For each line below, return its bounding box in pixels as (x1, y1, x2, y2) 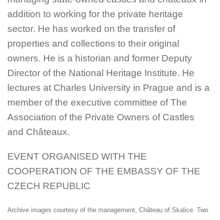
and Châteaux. (7, 126, 70, 137)
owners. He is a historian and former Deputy (7, 53, 192, 63)
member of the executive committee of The (7, 97, 187, 108)
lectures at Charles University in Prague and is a (7, 82, 210, 93)
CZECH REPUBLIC (7, 180, 90, 191)
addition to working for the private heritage (7, 8, 183, 19)
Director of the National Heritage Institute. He (7, 67, 194, 78)
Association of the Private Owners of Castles (7, 111, 194, 122)
